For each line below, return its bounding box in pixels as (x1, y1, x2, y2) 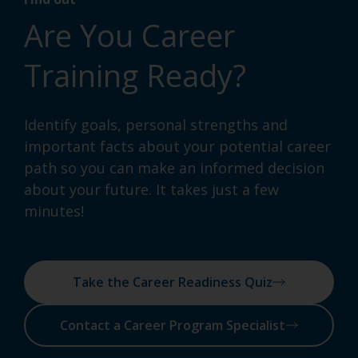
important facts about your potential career (24, 137, 331, 157)
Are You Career (24, 14, 235, 57)
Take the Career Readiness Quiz (73, 273, 272, 292)
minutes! (24, 201, 84, 221)
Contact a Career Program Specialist (60, 316, 285, 335)
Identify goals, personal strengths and (24, 115, 288, 135)
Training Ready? (24, 54, 246, 97)
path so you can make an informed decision (24, 158, 324, 178)
